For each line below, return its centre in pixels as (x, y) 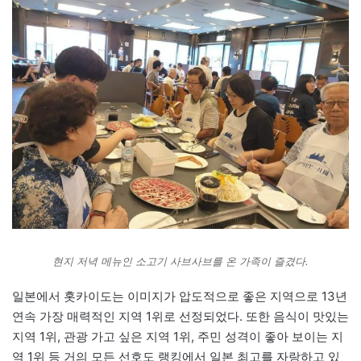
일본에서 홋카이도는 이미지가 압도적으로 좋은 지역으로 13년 (180, 296)
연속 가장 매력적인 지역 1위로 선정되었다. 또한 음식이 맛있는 (180, 316)
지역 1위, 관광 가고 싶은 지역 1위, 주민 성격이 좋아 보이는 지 (178, 336)
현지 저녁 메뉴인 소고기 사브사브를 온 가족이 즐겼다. (180, 261)
